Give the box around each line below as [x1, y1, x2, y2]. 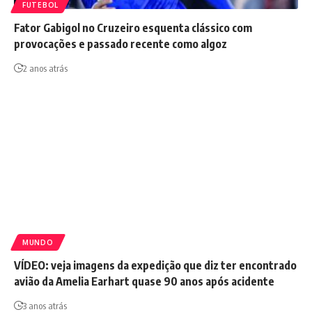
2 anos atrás [23, 63, 68, 75]
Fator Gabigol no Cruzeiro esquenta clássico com [14, 21, 252, 36]
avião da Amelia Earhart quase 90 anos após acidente [14, 274, 274, 289]
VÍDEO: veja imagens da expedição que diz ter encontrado [14, 258, 297, 273]
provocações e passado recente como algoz [14, 37, 227, 52]
